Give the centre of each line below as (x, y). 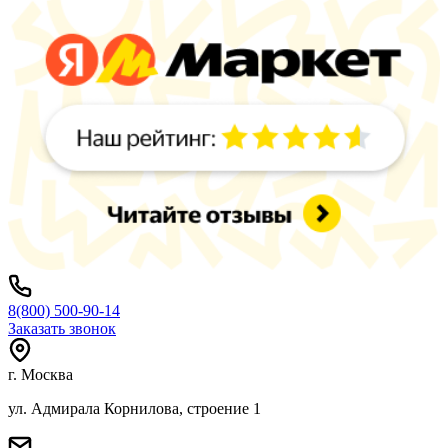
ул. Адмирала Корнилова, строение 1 (134, 408)
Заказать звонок (62, 328)
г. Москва (40, 374)
